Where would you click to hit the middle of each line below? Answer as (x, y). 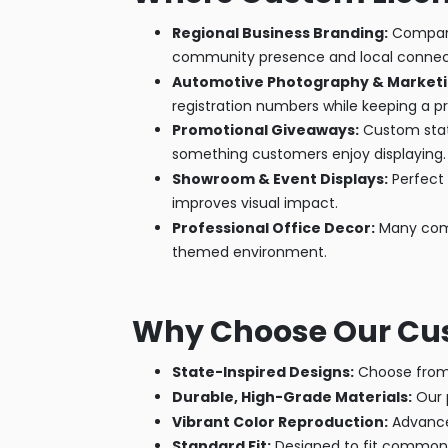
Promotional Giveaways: (265, 130)
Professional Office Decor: (273, 228)
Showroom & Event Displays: (280, 179)
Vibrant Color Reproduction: (280, 421)
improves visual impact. (255, 203)
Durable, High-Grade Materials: (292, 396)
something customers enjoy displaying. (309, 154)
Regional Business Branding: (280, 32)
